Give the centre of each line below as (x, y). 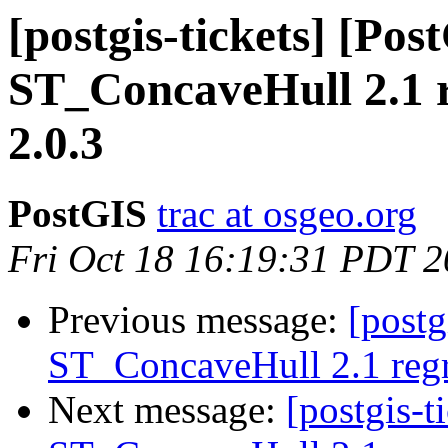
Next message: (167, 410)
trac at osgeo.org (287, 214)
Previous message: (198, 320)
